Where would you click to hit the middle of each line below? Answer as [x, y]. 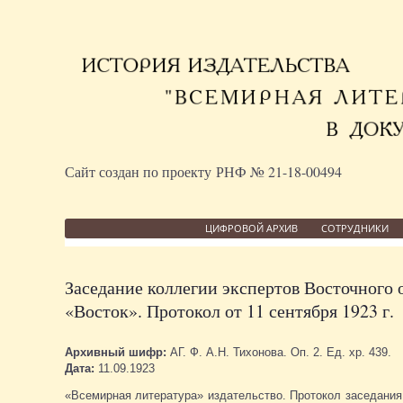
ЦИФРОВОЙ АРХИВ [251, 228]
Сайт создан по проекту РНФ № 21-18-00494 [203, 171]
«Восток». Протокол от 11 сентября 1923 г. [229, 310]
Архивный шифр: [117, 352]
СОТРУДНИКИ [354, 228]
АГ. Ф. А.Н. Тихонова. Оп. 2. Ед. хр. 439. [281, 352]
